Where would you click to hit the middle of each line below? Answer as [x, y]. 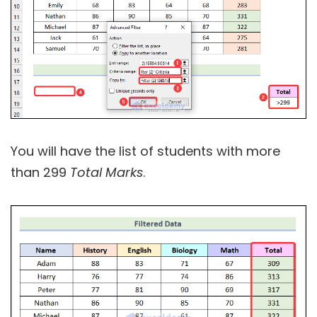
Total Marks [106, 172]
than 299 [40, 172]
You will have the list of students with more [145, 151]
